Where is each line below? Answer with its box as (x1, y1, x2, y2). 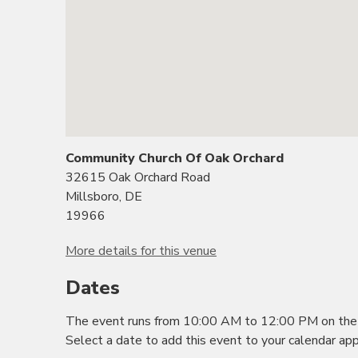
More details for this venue (66, 242, 217, 260)
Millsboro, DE (66, 188, 142, 205)
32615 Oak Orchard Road (66, 169, 210, 186)
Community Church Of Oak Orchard (66, 149, 284, 167)
